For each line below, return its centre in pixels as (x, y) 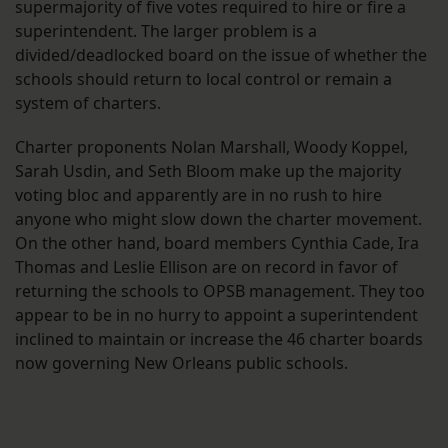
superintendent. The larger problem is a (166, 31)
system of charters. (88, 103)
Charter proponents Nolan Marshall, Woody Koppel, (211, 147)
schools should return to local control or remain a (203, 79)
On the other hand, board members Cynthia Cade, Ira (217, 243)
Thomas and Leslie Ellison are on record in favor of (206, 267)
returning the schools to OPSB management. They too (220, 291)
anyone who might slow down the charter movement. (218, 219)
